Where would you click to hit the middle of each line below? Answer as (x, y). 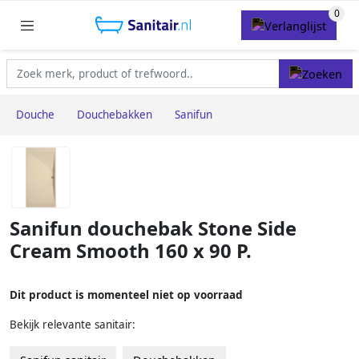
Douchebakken (115, 115)
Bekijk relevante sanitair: (73, 324)
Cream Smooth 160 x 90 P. (131, 251)
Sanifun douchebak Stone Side (153, 229)
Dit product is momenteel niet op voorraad (126, 294)
